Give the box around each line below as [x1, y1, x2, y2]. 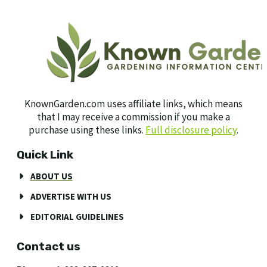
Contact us [17, 239, 80, 253]
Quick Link [17, 147, 73, 162]
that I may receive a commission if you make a [37, 110, 230, 123]
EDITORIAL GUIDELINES [30, 210, 124, 222]
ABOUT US [30, 170, 73, 182]
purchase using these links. [29, 123, 145, 136]
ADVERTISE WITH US [30, 190, 111, 202]
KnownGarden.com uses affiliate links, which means [24, 97, 243, 110]
